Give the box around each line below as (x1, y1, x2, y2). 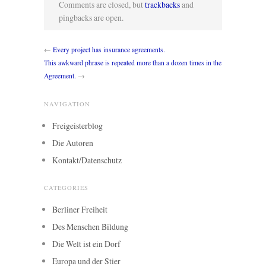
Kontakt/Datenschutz (52, 154, 122, 166)
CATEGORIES (44, 183, 88, 192)
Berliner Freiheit (52, 204, 107, 216)
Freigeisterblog (52, 120, 103, 132)
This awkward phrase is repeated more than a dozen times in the (44, 58, 221, 68)
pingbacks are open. (59, 12, 123, 24)
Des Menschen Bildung (52, 221, 128, 233)
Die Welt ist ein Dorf (52, 238, 121, 250)
